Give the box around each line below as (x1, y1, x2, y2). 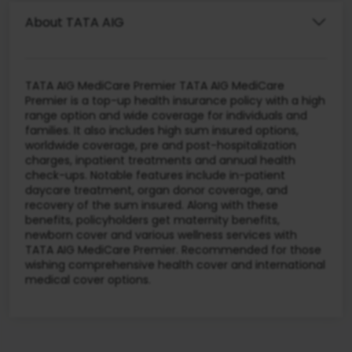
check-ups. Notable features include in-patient (25, 167, 285, 184)
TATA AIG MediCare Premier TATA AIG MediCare (25, 78, 284, 94)
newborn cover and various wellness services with (25, 227, 297, 244)
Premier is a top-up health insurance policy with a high (25, 93, 325, 109)
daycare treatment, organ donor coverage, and (25, 182, 288, 199)
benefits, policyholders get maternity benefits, (25, 212, 280, 229)
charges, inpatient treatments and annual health (25, 152, 295, 169)
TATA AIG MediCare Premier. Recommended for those (25, 242, 321, 258)
